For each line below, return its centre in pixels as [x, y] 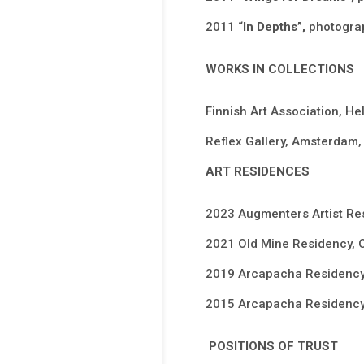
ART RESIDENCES [257, 172]
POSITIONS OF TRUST [273, 347]
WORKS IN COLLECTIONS [279, 69]
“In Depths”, [273, 27]
